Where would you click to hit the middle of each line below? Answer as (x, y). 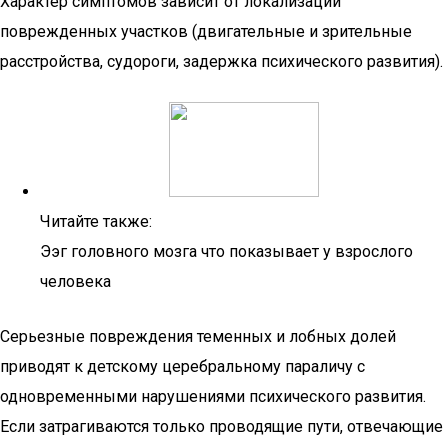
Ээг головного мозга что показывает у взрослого (226, 251)
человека (75, 281)
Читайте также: (96, 221)
